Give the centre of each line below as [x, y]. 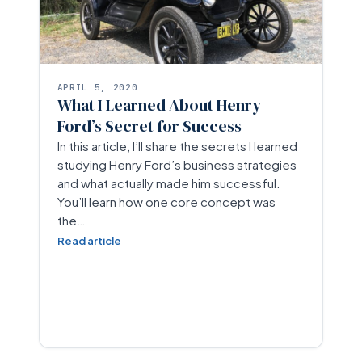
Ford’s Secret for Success [149, 126]
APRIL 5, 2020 [97, 87]
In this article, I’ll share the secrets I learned [177, 145]
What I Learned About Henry [159, 105]
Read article [89, 240]
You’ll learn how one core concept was [166, 201]
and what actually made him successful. [168, 183]
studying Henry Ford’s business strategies [177, 164]
